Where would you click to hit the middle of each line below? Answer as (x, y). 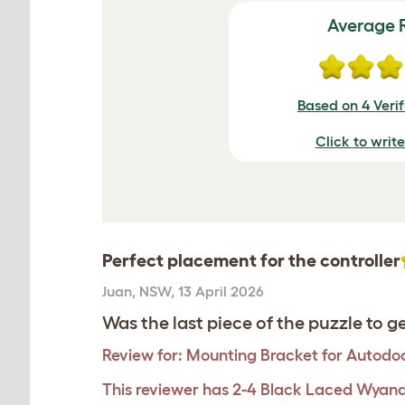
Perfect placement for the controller (251, 260)
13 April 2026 (221, 291)
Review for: (142, 355)
